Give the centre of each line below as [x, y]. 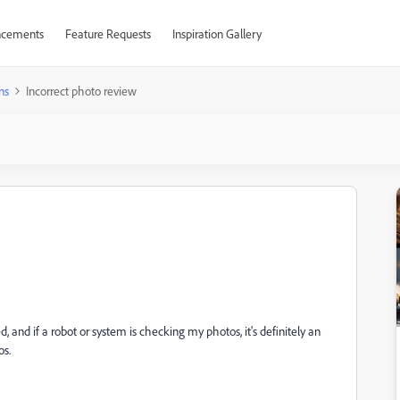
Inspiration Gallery [217, 33]
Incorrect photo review [81, 91]
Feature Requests [108, 33]
